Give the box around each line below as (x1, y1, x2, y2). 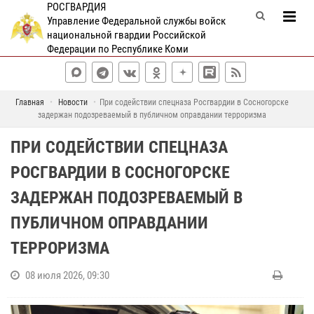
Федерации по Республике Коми (46, 43, 189, 55)
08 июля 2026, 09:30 (25, 269, 109, 282)
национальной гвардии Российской (46, 29, 206, 41)
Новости (57, 97, 88, 107)
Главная (15, 97, 44, 107)
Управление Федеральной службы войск (46, 15, 226, 27)
